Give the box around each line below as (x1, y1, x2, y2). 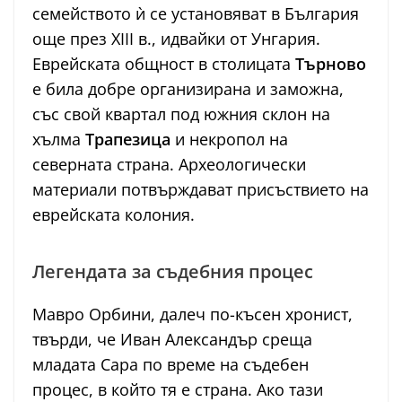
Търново (295, 53, 366, 75)
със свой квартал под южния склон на (32, 103, 330, 126)
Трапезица (85, 128, 170, 151)
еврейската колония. (32, 204, 195, 226)
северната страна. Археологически (32, 153, 306, 176)
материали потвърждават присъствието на (32, 179, 369, 201)
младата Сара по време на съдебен (32, 354, 309, 376)
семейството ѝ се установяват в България (32, 3, 359, 25)
